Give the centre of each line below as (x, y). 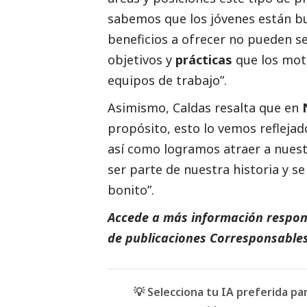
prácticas (204, 60)
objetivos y (142, 60)
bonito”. (131, 190)
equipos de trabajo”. (167, 81)
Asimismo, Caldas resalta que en (205, 108)
